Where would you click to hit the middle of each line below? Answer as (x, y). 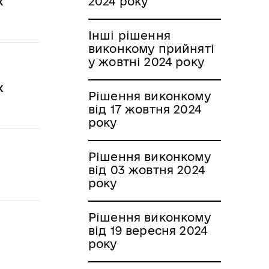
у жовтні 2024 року (146, 62)
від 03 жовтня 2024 (147, 170)
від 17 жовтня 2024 (145, 109)
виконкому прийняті (151, 48)
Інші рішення (129, 35)
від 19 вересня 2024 (148, 230)
